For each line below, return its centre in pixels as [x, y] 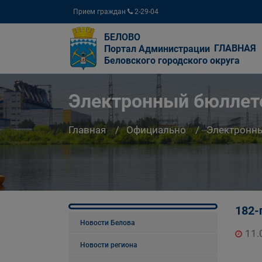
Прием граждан [100, 12]
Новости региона [109, 245]
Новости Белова [108, 223]
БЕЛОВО [122, 37]
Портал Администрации [157, 49]
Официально [156, 130]
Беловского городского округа [172, 61]
